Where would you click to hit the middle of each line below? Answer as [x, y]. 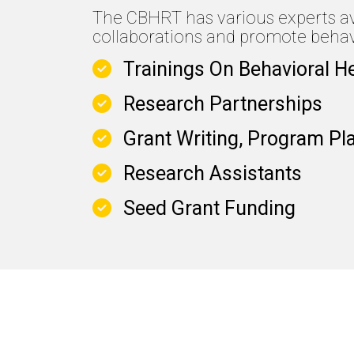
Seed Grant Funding [209, 209]
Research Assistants [213, 174]
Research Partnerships [223, 104]
